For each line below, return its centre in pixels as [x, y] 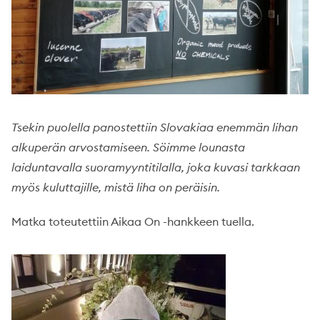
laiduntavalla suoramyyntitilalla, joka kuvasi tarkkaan [156, 167]
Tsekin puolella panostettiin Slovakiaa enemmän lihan [155, 127]
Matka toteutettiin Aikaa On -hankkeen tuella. [133, 221]
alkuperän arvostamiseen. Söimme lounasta [128, 147]
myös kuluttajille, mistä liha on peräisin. [116, 187]
